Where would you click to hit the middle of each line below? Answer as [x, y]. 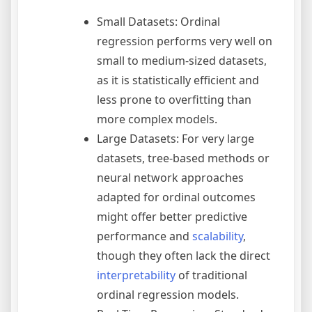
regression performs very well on [185, 41]
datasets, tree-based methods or [183, 158]
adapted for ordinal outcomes [176, 197]
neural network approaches [170, 178]
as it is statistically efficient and [178, 80]
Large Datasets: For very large [175, 139]
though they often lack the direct [184, 256]
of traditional [211, 275]
